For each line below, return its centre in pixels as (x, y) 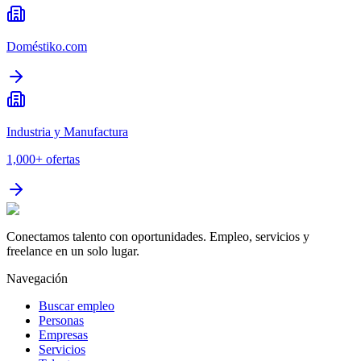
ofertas (63, 160)
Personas (61, 321)
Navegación (37, 279)
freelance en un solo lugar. (73, 251)
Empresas (63, 335)
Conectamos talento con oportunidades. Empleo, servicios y (158, 237)
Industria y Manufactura (67, 132)
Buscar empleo (77, 306)
